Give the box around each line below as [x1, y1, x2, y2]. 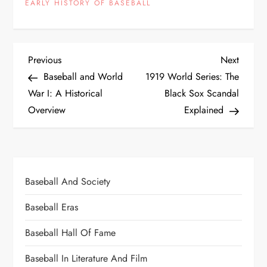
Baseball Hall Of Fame [25, 226, 116, 240]
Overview [28, 103, 66, 117]
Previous [28, 53, 62, 67]
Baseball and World [44, 70, 123, 84]
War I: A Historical [28, 86, 103, 101]
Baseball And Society [25, 175, 111, 189]
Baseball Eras [25, 200, 79, 215]
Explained [184, 103, 223, 117]
